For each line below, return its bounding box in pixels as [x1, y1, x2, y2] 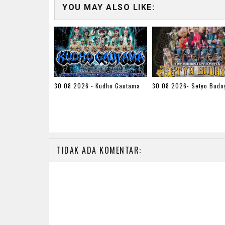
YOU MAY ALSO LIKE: [62, 2, 155, 12]
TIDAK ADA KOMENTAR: [57, 144, 142, 156]
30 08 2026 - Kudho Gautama [54, 81, 140, 90]
